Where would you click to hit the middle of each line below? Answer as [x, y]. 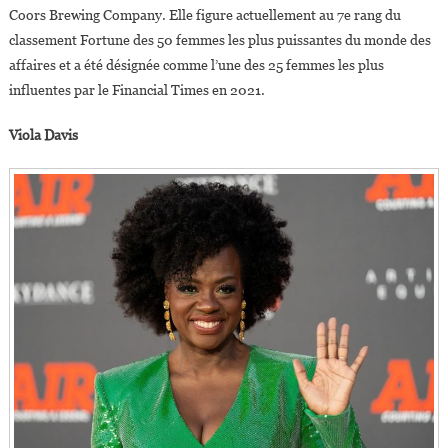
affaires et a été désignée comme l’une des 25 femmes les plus [196, 65]
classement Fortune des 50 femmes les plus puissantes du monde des [219, 40]
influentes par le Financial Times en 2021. [136, 90]
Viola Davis [43, 135]
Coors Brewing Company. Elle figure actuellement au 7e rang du [204, 15]
